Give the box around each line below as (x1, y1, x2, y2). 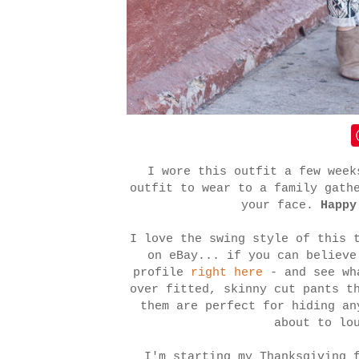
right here (191, 266, 263, 280)
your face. (241, 199, 321, 213)
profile (133, 266, 191, 280)
